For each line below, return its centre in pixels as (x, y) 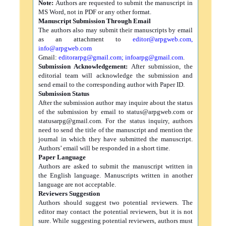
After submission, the (160, 66)
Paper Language (62, 157)
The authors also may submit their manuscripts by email (116, 30)
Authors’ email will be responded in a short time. (105, 148)
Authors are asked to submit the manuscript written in (116, 166)
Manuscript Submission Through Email (95, 21)
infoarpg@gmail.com (154, 57)
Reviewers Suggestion (69, 193)
